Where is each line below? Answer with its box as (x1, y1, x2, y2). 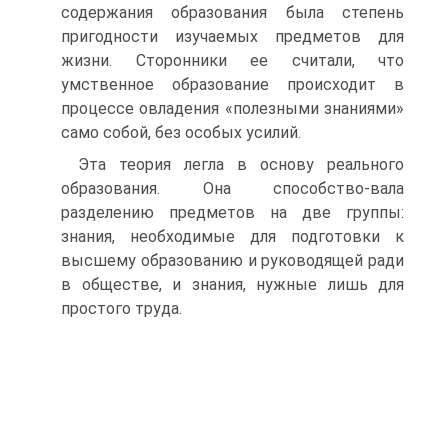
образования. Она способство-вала (61, 179, 404, 198)
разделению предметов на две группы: (61, 203, 404, 222)
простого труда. (61, 299, 182, 318)
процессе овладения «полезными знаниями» (61, 99, 404, 118)
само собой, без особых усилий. (61, 123, 301, 142)
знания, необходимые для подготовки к (61, 227, 404, 246)
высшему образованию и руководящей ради (61, 251, 404, 270)
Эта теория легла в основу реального (78, 155, 404, 174)
